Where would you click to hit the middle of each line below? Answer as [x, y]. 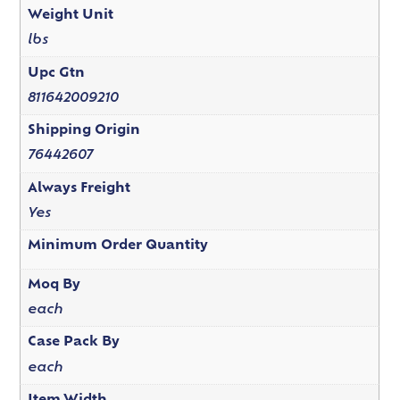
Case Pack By [73, 343]
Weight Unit [70, 16]
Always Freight [79, 188]
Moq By [54, 285]
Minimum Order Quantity [117, 246]
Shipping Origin [83, 131]
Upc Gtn [56, 73]
